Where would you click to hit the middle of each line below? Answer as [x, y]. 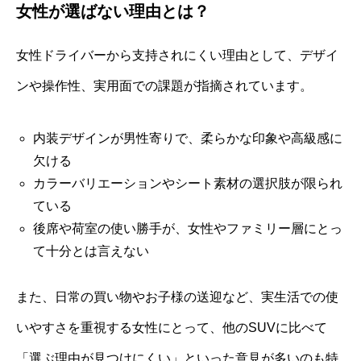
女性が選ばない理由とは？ [113, 11]
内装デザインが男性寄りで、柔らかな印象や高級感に [187, 138]
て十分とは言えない [91, 251]
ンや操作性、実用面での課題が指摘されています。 [164, 85]
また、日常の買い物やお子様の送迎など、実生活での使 [177, 297]
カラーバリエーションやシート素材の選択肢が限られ [187, 183]
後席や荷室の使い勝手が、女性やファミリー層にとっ [187, 228]
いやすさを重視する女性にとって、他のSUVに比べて [172, 327]
